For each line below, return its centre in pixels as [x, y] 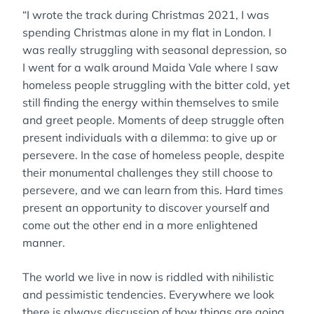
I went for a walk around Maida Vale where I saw [150, 67]
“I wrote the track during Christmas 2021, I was [146, 15]
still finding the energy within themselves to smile [151, 102]
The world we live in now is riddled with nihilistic [148, 277]
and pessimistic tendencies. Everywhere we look [148, 294]
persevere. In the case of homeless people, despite [153, 155]
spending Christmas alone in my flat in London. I [147, 32]
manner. [44, 243]
